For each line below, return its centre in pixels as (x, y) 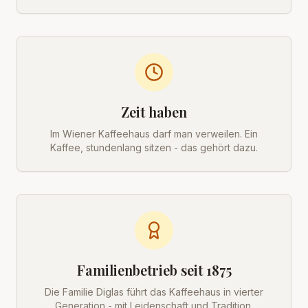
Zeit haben (154, 112)
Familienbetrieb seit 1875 (154, 270)
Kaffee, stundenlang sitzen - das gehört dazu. (154, 147)
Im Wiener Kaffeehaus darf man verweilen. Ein (154, 134)
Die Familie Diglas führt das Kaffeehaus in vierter (154, 292)
